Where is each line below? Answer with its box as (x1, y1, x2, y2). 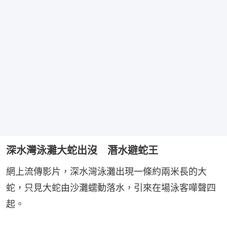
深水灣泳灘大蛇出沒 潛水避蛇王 (6, 144, 158, 157)
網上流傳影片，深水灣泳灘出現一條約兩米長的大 (6, 166, 207, 177)
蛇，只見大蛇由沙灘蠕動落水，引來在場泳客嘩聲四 (6, 182, 216, 194)
